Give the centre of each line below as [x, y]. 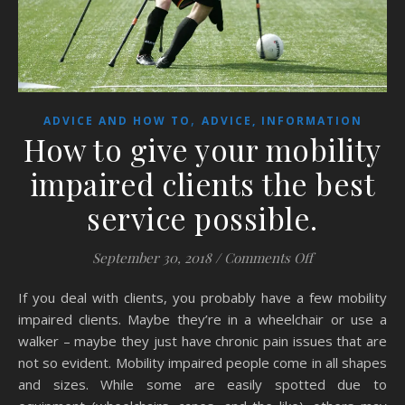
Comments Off [268, 257]
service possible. [202, 217]
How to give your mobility [202, 149]
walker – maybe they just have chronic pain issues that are [202, 340]
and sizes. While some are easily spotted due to [202, 384]
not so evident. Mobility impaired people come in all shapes [202, 362]
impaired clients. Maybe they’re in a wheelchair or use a [202, 319]
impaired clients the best [202, 183]
